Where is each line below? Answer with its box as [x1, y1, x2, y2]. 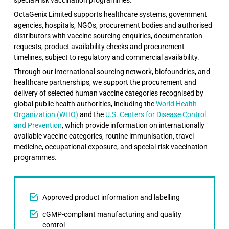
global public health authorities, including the [14, 99, 156, 108]
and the [78, 110, 106, 119]
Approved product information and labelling [42, 193, 180, 201]
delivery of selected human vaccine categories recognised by [14, 88, 204, 97]
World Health [156, 99, 197, 108]
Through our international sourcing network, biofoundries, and [14, 67, 211, 76]
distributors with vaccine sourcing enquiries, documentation [14, 31, 203, 40]
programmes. [14, 153, 57, 162]
